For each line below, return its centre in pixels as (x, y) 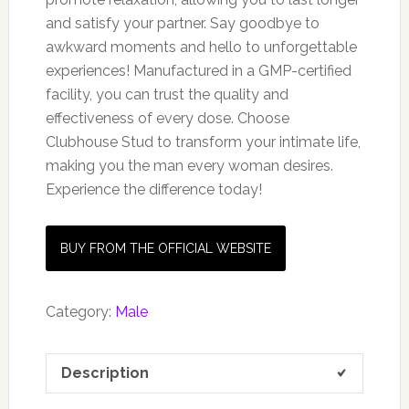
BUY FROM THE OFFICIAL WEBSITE (165, 249)
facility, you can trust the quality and (167, 95)
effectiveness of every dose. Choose (167, 119)
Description (105, 373)
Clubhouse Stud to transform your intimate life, (203, 142)
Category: (80, 312)
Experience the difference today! (153, 190)
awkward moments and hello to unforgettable (201, 47)
